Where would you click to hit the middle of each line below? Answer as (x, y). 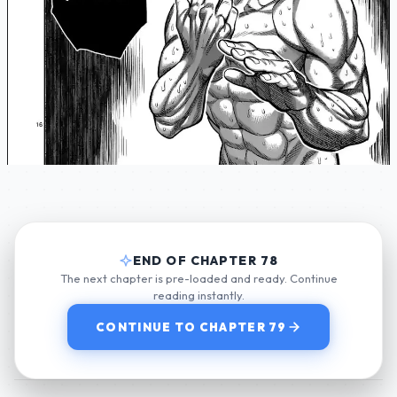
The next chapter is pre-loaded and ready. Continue (198, 279)
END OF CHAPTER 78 (206, 261)
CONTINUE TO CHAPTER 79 (191, 327)
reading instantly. (198, 296)
